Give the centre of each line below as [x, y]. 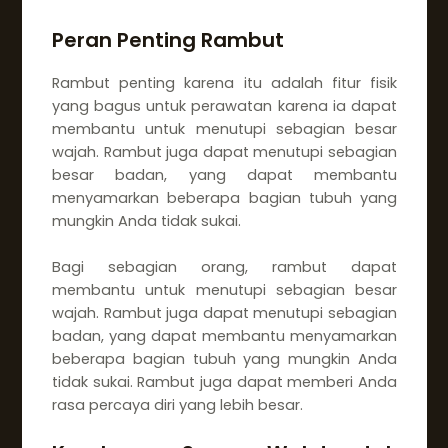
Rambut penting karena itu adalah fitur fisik [224, 83]
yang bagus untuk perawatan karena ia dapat [224, 106]
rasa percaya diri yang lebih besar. [177, 405]
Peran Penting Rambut [167, 40]
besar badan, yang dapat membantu [224, 175]
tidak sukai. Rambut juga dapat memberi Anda [224, 382]
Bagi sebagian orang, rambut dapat [224, 267]
